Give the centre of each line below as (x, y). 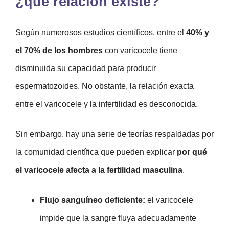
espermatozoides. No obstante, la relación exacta (105, 86)
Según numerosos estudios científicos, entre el (101, 32)
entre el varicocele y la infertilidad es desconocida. (107, 104)
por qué (192, 152)
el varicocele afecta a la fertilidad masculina (99, 170)
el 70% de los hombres (60, 50)
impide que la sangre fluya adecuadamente (118, 218)
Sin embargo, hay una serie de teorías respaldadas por (114, 134)
